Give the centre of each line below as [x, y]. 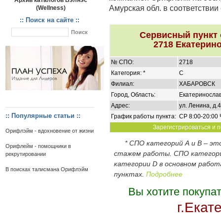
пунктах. [130, 174]
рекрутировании [25, 154]
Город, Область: [133, 95]
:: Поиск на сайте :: [50, 20]
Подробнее [164, 174]
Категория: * [128, 73]
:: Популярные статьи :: [43, 116]
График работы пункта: [143, 116]
